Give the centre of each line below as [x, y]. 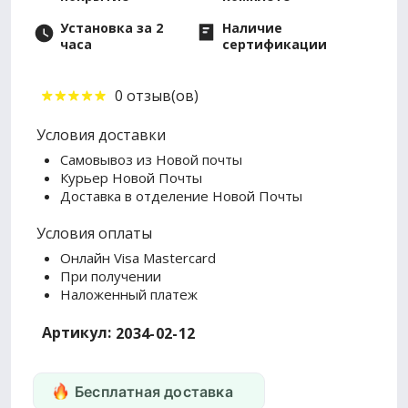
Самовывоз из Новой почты [151, 159]
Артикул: [76, 332]
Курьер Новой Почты [131, 177]
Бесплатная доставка [154, 391]
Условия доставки [101, 134]
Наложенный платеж [129, 294]
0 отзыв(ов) [157, 95]
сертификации [275, 44]
